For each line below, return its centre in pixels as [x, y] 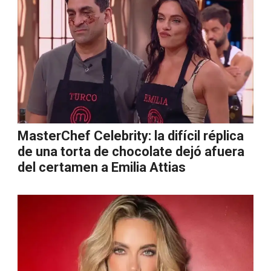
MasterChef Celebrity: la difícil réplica [131, 136]
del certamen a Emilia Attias [102, 167]
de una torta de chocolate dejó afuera [131, 152]
